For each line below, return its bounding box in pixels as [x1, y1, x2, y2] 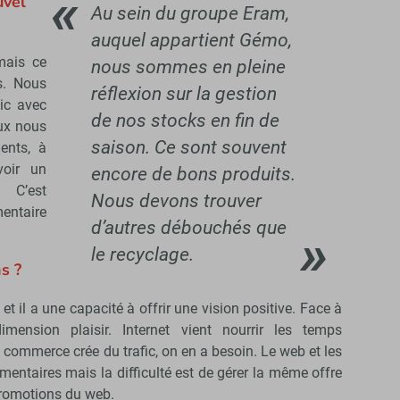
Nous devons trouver [90, 190, 262, 212]
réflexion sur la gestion [90, 83, 277, 105]
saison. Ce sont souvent [90, 137, 287, 159]
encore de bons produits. [90, 163, 296, 186]
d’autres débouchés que [90, 217, 287, 239]
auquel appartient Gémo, [90, 29, 292, 52]
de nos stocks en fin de [90, 110, 279, 132]
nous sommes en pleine [90, 56, 286, 79]
